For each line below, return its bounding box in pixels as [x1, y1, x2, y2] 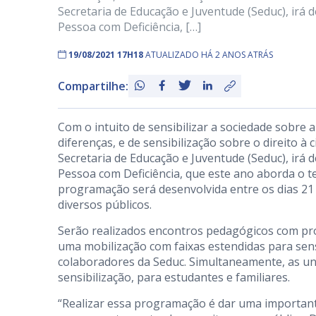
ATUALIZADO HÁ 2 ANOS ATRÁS [145, 49, 273, 61]
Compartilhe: [58, 78, 128, 94]
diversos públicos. [58, 197, 152, 212]
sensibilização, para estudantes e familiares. [58, 269, 290, 285]
